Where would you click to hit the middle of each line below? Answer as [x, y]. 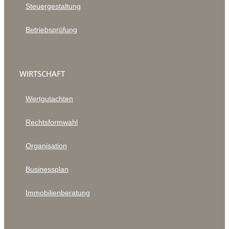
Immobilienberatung [58, 193]
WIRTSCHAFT [42, 74]
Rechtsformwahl [52, 122]
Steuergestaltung [53, 6]
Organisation [46, 146]
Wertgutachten [49, 99]
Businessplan [47, 169]
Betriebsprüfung [51, 30]
